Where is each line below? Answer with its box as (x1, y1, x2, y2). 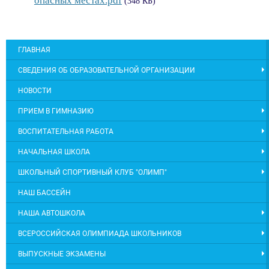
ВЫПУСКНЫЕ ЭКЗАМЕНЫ (18, 249, 106, 258)
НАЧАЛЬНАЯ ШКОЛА (18, 147, 90, 156)
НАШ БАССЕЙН (18, 188, 71, 197)
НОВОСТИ (18, 86, 52, 95)
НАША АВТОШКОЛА (18, 208, 85, 217)
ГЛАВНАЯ (18, 45, 50, 54)
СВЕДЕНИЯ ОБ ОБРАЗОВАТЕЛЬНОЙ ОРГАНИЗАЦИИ (18, 65, 195, 74)
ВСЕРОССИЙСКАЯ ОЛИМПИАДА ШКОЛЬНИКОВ (18, 229, 181, 238)
